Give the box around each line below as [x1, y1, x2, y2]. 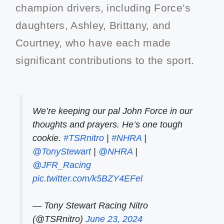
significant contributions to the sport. [15, 54, 194, 66]
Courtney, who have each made [15, 36, 171, 48]
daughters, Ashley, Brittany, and [15, 19, 171, 31]
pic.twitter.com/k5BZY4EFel [32, 173, 142, 184]
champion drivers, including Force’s [15, 1, 191, 13]
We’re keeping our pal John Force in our [32, 106, 192, 116]
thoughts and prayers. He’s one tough [32, 119, 182, 130]
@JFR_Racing [32, 160, 91, 170]
